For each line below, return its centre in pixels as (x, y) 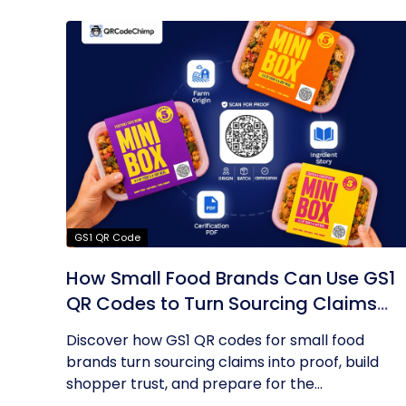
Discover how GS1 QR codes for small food (215, 340)
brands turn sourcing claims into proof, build (222, 362)
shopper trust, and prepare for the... (194, 384)
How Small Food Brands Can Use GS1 (231, 278)
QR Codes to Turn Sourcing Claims (222, 304)
